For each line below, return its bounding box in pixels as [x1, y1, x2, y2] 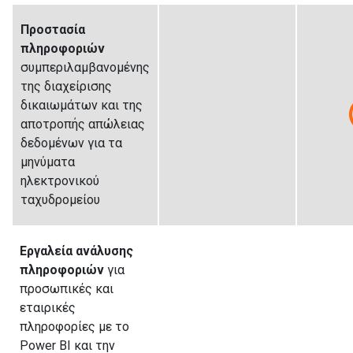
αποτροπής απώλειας [20, 116, 145, 132]
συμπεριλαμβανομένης [20, 59, 150, 75]
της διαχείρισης [20, 78, 112, 94]
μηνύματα [20, 154, 75, 169]
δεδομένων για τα [20, 135, 122, 150]
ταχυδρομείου [20, 191, 100, 207]
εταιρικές [20, 299, 76, 315]
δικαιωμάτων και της [20, 97, 143, 113]
